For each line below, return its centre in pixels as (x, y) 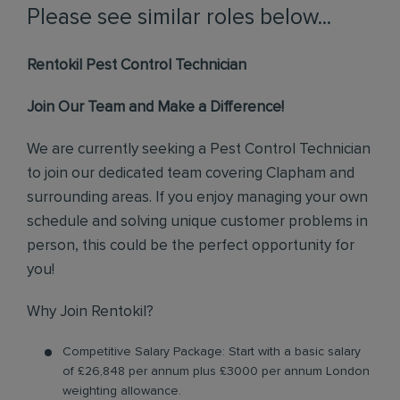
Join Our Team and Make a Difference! (155, 108)
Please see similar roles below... (179, 17)
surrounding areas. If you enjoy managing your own (197, 198)
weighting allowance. (122, 391)
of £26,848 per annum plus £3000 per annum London (216, 371)
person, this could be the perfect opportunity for (191, 246)
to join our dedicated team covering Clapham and (191, 174)
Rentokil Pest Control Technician (137, 66)
